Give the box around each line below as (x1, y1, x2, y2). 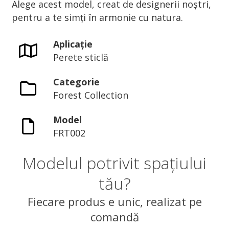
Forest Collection (53, 89, 129, 101)
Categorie (53, 76, 100, 88)
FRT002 (53, 127, 86, 139)
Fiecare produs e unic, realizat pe (27, 194, 202, 209)
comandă (90, 209, 139, 224)
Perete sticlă (53, 51, 109, 63)
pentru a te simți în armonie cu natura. (11, 11, 183, 24)
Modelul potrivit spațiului (22, 152, 207, 174)
